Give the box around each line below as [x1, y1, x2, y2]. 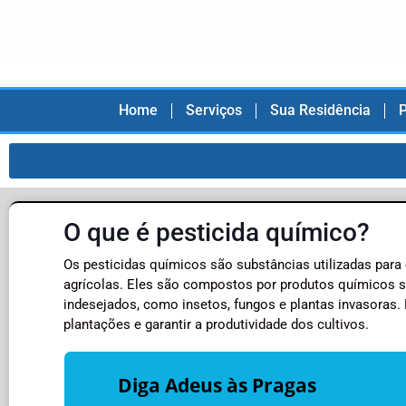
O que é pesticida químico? [63, 217, 370, 248]
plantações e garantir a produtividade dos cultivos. [63, 316, 369, 333]
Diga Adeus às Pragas [118, 372, 317, 399]
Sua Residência [270, 101, 372, 120]
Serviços [186, 101, 243, 120]
